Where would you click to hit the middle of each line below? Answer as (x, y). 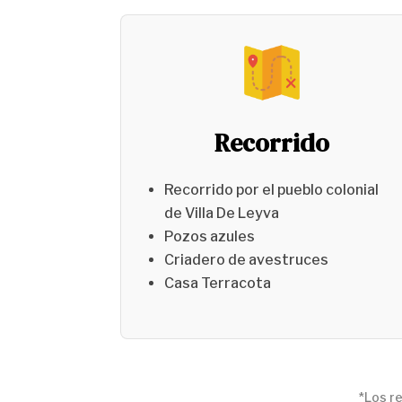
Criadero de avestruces (247, 259)
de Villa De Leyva (222, 213)
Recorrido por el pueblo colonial (272, 189)
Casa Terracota (218, 283)
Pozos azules (210, 236)
